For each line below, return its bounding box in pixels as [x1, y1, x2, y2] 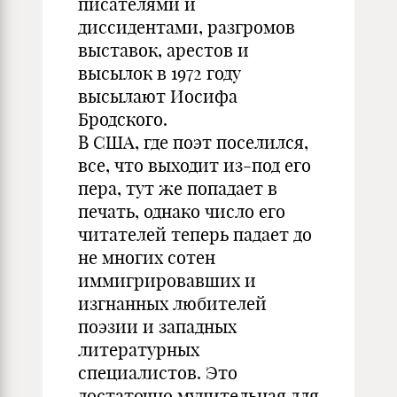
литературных [78, 339, 199, 361]
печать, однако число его [78, 200, 285, 222]
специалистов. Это [78, 362, 237, 384]
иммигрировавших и [78, 269, 256, 292]
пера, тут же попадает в [78, 177, 277, 199]
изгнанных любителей [78, 292, 267, 315]
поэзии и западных [78, 315, 237, 338]
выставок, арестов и [78, 39, 249, 61]
